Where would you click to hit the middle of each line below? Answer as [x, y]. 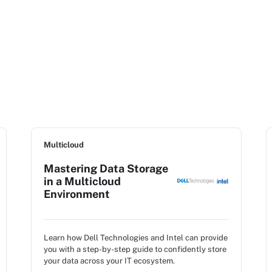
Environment [77, 194]
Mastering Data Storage [106, 168]
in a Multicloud [82, 181]
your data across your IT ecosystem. [109, 261]
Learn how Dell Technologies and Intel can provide [136, 238]
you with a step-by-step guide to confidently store [135, 249]
